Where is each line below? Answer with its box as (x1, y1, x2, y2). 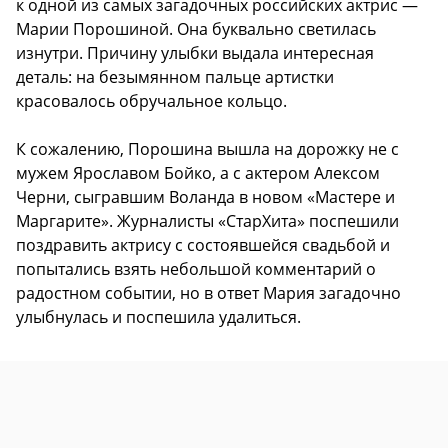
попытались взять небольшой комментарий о (16, 258, 376, 281)
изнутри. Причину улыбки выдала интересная (16, 42, 374, 65)
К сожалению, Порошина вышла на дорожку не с (16, 138, 399, 161)
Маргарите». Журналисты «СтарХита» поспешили (16, 210, 399, 233)
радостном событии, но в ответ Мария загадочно (16, 282, 401, 305)
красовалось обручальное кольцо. (16, 90, 287, 113)
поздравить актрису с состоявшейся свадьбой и (16, 234, 390, 257)
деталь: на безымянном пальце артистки (16, 66, 334, 89)
